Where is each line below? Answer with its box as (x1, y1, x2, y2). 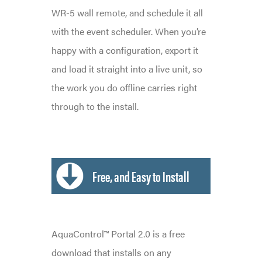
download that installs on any (51, 245, 171, 259)
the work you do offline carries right (51, 80, 197, 94)
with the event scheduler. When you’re (51, 24, 206, 38)
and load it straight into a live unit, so (51, 61, 202, 75)
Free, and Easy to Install (92, 166, 189, 186)
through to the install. (51, 99, 139, 113)
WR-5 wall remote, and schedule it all (51, 5, 203, 19)
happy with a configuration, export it (51, 43, 198, 57)
